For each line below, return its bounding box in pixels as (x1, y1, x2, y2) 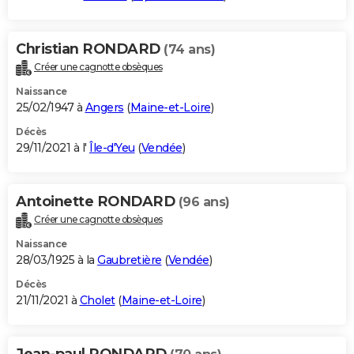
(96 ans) (178, 194, 230, 209)
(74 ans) (164, 41, 215, 57)
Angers (85, 100, 124, 115)
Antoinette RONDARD (16, 192, 179, 210)
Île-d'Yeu (89, 140, 135, 155)
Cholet (79, 292, 115, 307)
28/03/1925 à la (16, 252, 97, 267)
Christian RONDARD (16, 40, 164, 58)
